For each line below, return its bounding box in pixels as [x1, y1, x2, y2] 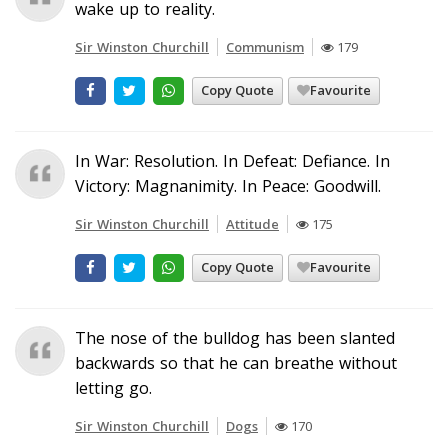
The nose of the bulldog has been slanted [75, 326, 395, 349]
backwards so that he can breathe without [75, 351, 397, 374]
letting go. [75, 376, 152, 399]
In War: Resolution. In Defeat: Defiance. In [75, 149, 390, 172]
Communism [226, 37, 304, 56]
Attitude [226, 214, 279, 233]
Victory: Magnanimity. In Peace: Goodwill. [75, 174, 381, 197]
